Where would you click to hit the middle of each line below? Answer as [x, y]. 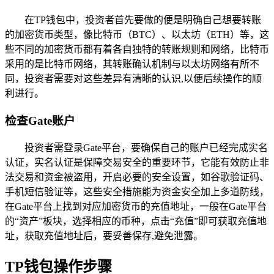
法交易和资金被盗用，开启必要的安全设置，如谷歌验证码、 [137, 177]
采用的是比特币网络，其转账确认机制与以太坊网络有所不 [132, 64]
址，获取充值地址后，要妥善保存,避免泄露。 [104, 235]
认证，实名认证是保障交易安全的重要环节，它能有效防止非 [137, 162]
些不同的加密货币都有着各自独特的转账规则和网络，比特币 [137, 50]
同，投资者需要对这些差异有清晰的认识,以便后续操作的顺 [133, 79]
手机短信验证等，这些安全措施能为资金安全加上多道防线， [137, 191]
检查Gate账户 [40, 121]
